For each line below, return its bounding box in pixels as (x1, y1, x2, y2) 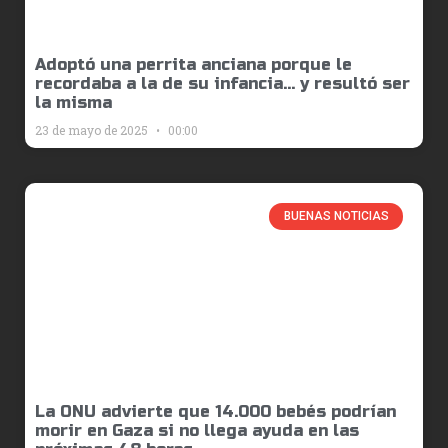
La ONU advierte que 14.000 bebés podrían (35, 402, 396, 422)
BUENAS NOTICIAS (283, 209, 389, 224)
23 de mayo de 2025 (35, 122, 151, 139)
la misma (35, 93, 112, 113)
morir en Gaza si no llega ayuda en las (35, 421, 359, 441)
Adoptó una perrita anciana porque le (35, 55, 352, 75)
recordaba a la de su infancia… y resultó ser (35, 74, 410, 94)
